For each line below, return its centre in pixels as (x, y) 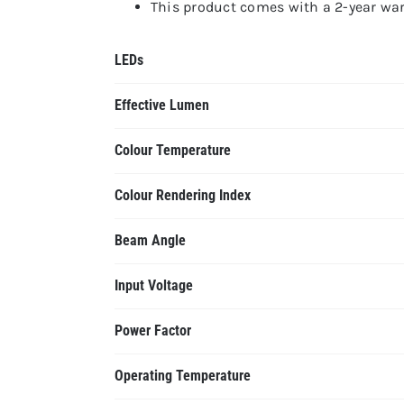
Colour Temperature (172, 150)
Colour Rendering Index (182, 195)
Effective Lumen (161, 105)
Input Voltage (153, 285)
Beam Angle (150, 240)
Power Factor (152, 331)
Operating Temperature (182, 376)
